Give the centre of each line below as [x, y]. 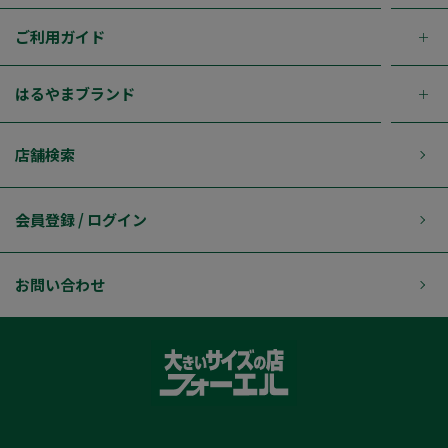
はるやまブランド [75, 94]
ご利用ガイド [60, 37]
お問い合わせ [60, 285]
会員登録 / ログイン [81, 220]
